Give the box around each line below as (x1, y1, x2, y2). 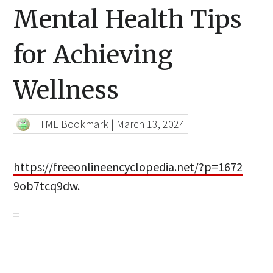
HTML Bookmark (32, 117, 109, 132)
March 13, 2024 (116, 117, 185, 132)
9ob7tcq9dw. (13, 178, 80, 194)
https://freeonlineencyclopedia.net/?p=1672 (13, 159, 243, 175)
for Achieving (13, 39, 173, 71)
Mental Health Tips (13, 4, 243, 35)
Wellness (13, 74, 119, 106)
